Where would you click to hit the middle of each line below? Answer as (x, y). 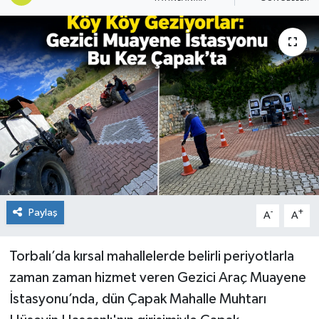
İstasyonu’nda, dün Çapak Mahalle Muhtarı (137, 299)
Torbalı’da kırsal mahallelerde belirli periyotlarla (151, 256)
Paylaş (43, 212)
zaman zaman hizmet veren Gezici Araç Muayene (157, 277)
